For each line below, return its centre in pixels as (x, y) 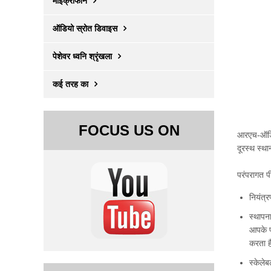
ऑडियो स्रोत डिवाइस (85, 28)
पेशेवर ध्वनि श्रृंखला (82, 56)
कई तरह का (70, 84)
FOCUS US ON (129, 130)
